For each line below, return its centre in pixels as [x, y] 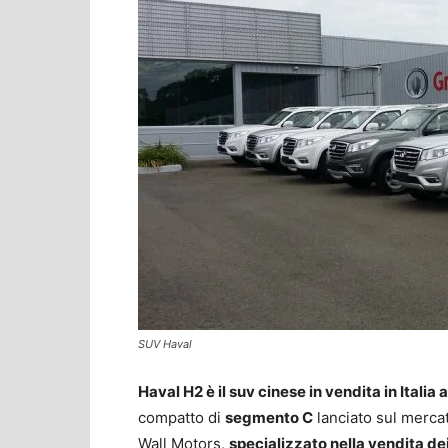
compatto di [181, 417]
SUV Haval [165, 343]
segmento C [269, 417]
